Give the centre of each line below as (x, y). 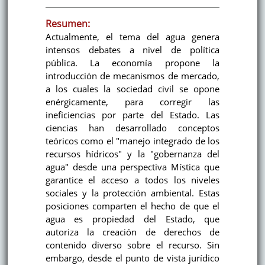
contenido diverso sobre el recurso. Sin (132, 245)
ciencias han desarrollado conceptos (132, 128)
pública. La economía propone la (132, 63)
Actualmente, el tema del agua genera (132, 37)
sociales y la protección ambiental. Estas (132, 193)
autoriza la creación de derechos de (132, 232)
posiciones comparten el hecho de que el (132, 206)
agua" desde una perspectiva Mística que (132, 167)
